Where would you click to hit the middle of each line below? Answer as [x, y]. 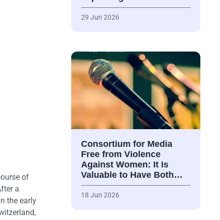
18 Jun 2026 [100, 195]
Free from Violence [121, 154]
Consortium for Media [126, 144]
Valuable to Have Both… [132, 175]
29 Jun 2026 [100, 17]
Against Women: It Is [124, 165]
